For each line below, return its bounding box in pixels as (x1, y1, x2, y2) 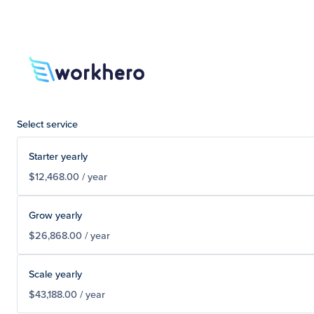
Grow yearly (29, 207, 82, 222)
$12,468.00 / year (29, 168, 107, 184)
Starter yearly (29, 148, 88, 163)
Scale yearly (29, 266, 82, 281)
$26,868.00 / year (29, 227, 110, 243)
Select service (17, 116, 78, 131)
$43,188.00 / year (29, 286, 105, 301)
